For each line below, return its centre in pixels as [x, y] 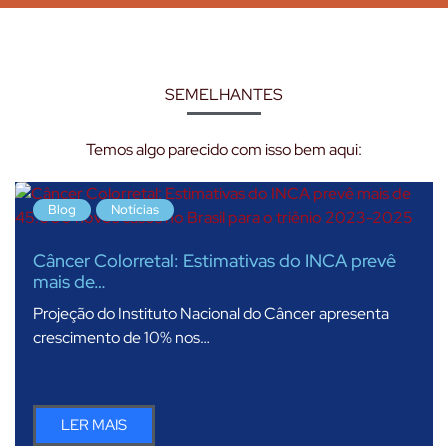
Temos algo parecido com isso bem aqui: [224, 149]
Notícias [135, 209]
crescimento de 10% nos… [121, 337]
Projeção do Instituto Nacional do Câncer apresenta [211, 313]
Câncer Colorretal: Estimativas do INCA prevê [214, 260]
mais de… [69, 281]
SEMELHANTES [224, 94]
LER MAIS [94, 424]
